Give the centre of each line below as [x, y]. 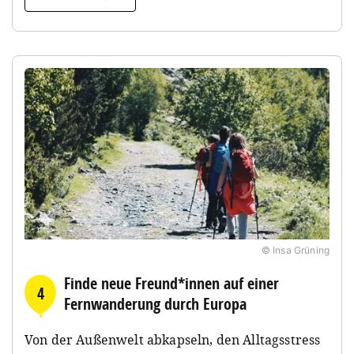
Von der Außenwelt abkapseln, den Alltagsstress [173, 339]
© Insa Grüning [295, 250]
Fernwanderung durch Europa [155, 303]
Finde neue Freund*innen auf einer [171, 283]
